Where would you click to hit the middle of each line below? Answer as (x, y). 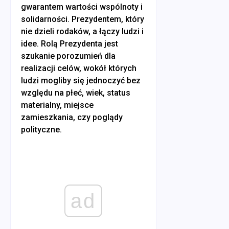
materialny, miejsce (57, 105)
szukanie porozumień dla (68, 56)
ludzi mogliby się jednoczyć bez (81, 80)
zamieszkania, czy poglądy (72, 117)
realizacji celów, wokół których (79, 68)
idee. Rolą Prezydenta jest (70, 43)
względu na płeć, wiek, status (76, 93)
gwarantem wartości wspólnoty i (82, 7)
